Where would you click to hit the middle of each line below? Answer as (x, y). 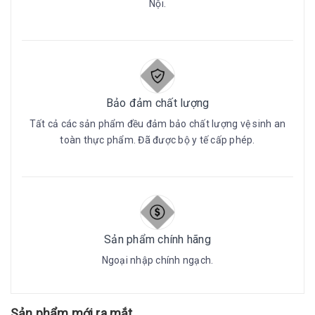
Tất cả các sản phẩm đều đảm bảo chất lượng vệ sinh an (157, 123)
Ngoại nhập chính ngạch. (157, 260)
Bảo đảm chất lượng (157, 103)
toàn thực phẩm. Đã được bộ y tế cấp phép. (157, 140)
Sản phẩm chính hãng (157, 239)
